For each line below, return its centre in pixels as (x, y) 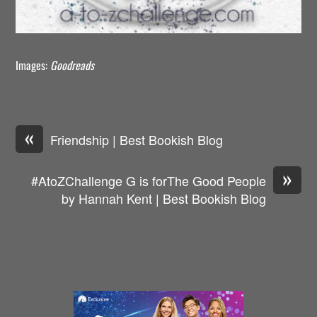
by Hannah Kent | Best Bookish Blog (163, 198)
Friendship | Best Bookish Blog (137, 139)
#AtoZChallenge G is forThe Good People (148, 180)
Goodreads (73, 65)
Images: (33, 65)
